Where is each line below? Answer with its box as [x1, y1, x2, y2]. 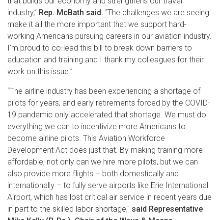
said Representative [132, 204, 203, 214]
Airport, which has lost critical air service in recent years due [7, 192, 212, 202]
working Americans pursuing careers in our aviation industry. [7, 31, 212, 41]
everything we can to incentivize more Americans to [7, 121, 186, 131]
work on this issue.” [7, 66, 73, 76]
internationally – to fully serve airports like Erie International [7, 180, 208, 190]
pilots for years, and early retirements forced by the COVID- [7, 98, 210, 108]
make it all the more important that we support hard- [7, 19, 187, 29]
